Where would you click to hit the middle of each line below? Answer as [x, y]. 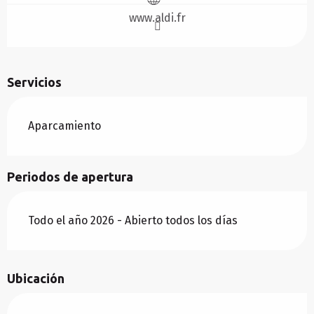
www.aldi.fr [157, 18]
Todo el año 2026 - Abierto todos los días [133, 221]
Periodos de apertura [70, 177]
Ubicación [36, 279]
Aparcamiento [64, 126]
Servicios [34, 82]
